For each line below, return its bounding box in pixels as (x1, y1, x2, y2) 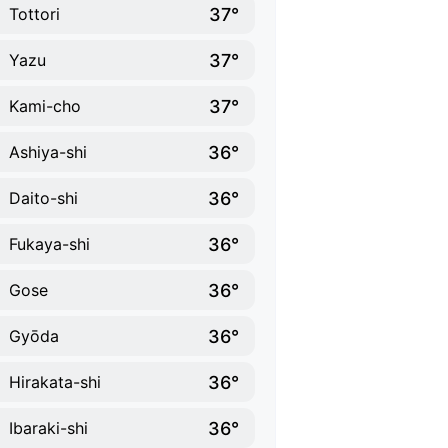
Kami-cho (9, 96, 81, 116)
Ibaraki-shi (9, 418, 88, 438)
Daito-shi (9, 188, 78, 208)
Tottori (9, 4, 60, 24)
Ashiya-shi (9, 142, 87, 162)
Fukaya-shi (9, 234, 90, 254)
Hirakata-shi (9, 372, 101, 392)
